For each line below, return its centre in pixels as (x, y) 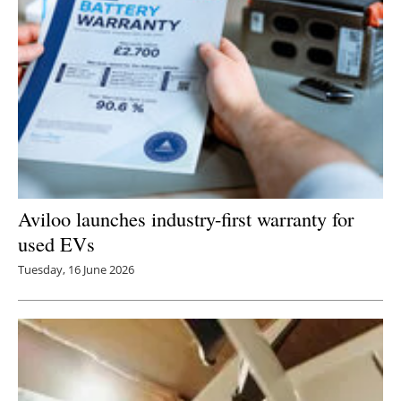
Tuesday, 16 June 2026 (76, 270)
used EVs (56, 244)
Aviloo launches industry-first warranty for (186, 219)
